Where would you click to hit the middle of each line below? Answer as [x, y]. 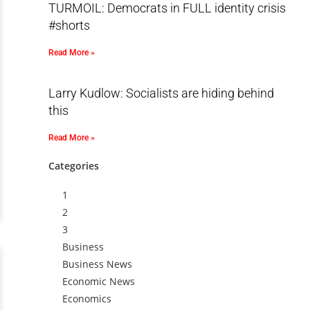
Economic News [98, 281]
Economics [86, 299]
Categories [73, 166]
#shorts [69, 25]
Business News [97, 264]
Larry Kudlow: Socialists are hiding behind [161, 93]
